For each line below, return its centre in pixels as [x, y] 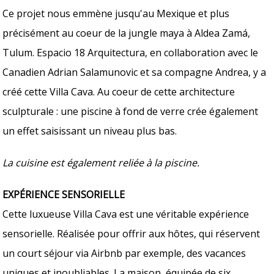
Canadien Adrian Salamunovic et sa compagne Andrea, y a [135, 72]
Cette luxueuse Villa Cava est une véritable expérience [126, 214]
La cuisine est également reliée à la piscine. [101, 162]
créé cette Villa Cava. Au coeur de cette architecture [119, 91]
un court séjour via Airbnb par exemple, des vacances [124, 253]
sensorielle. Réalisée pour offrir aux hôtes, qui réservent [131, 233]
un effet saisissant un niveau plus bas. [90, 131]
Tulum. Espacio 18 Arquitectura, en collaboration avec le [131, 52]
